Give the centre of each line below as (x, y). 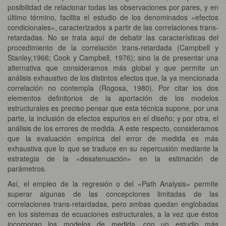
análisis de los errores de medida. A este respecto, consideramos (113, 128)
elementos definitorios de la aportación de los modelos (113, 98)
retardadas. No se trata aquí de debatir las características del (113, 37)
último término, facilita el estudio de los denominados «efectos (113, 17)
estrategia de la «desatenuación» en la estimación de (113, 158)
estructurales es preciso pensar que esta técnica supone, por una (113, 108)
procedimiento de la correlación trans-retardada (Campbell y (113, 47)
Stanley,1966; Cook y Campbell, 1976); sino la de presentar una (113, 57)
